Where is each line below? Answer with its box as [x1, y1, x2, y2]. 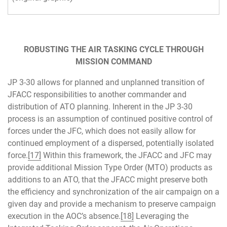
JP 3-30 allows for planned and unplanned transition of [8, 77, 205, 87]
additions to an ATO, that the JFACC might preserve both [8, 174, 208, 184]
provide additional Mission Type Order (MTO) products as [8, 162, 212, 172]
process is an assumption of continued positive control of [8, 113, 213, 124]
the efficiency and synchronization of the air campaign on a [8, 186, 219, 197]
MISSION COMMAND [75, 57, 152, 67]
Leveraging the [134, 211, 188, 221]
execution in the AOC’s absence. [8, 211, 121, 221]
